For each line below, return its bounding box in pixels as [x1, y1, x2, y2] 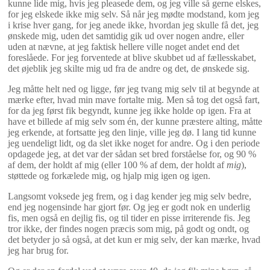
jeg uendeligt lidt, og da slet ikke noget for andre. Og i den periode [8, 137, 260, 148]
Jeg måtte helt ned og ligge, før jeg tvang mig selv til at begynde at [8, 83, 259, 94]
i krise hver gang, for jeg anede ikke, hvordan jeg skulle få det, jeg [8, 19, 259, 30]
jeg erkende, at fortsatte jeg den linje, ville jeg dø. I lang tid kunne [8, 127, 256, 137]
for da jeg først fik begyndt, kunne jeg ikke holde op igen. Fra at [8, 105, 251, 116]
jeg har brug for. [8, 245, 69, 256]
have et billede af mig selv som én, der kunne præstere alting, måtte [8, 116, 262, 127]
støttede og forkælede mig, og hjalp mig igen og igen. [8, 170, 210, 181]
